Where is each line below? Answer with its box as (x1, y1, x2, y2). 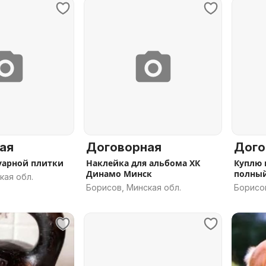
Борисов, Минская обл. (86, 182, 181, 192)
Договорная (86, 140, 161, 154)
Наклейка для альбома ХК (86, 157, 200, 169)
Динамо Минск (86, 168, 152, 179)
